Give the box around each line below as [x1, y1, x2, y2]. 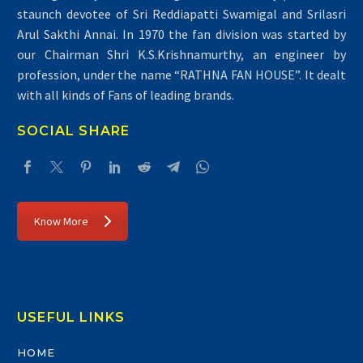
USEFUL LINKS [17, 309, 126, 325]
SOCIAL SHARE [17, 123, 130, 139]
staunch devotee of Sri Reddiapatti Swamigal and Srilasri [17, 5, 346, 22]
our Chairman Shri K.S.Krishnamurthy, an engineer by [17, 45, 346, 62]
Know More [34, 214, 88, 229]
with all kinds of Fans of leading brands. [17, 86, 234, 103]
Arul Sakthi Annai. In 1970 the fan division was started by [17, 25, 346, 42]
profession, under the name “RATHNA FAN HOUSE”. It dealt [17, 66, 346, 83]
